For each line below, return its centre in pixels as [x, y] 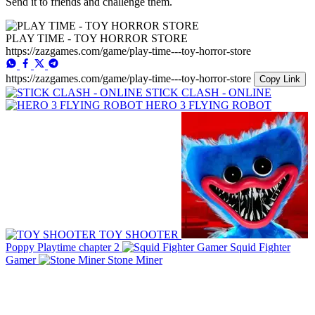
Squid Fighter [260, 247]
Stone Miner [135, 259]
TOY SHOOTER [139, 234]
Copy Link [280, 79]
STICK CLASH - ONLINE [208, 92]
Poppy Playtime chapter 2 [63, 247]
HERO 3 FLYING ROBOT [208, 105]
